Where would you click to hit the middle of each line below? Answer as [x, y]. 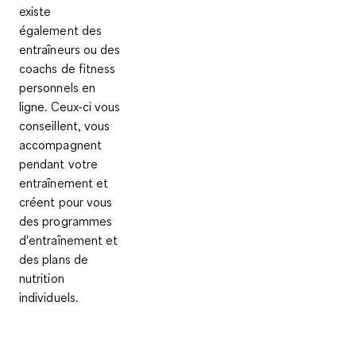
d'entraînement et [69, 240]
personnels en [58, 87]
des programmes [66, 221]
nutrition [42, 278]
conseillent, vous [65, 125]
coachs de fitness [68, 68]
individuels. [48, 297]
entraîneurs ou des [70, 49]
